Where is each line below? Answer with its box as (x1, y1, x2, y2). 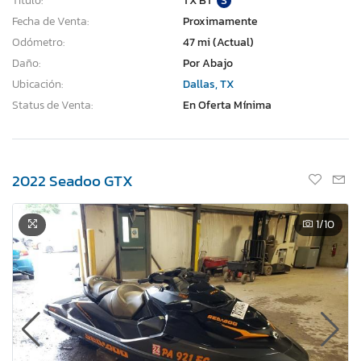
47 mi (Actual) (183, 33, 254, 51)
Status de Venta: (12, 96, 93, 114)
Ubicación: (12, 75, 63, 93)
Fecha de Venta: (12, 12, 89, 30)
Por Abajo (183, 54, 233, 72)
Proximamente (183, 12, 258, 30)
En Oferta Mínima (183, 96, 272, 114)
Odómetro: (12, 33, 64, 51)
